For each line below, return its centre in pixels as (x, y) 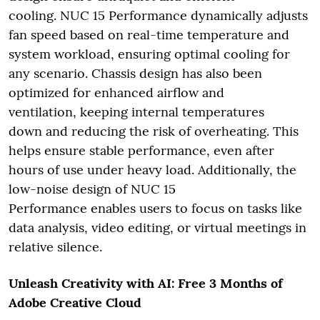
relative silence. (59, 246)
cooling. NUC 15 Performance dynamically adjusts (158, 15)
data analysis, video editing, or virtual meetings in (157, 227)
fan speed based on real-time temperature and (149, 34)
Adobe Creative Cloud (75, 302)
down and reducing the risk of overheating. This (154, 131)
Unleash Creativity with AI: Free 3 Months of (146, 283)
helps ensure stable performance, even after (141, 150)
